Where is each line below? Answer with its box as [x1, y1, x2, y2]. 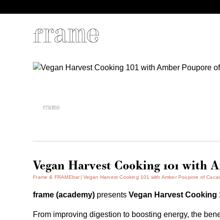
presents [97, 191, 129, 199]
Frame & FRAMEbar [33, 174, 80, 180]
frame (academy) [33, 191, 97, 199]
